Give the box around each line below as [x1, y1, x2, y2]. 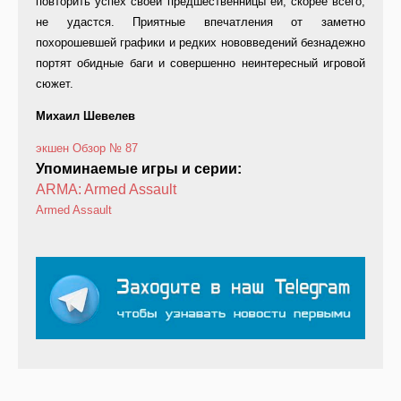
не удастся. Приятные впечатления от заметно [36, 15, 365, 30]
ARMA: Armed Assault [36, 182, 176, 198]
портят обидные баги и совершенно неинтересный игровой [36, 56, 365, 71]
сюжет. [36, 77, 73, 91]
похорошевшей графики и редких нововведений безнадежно [36, 36, 365, 50]
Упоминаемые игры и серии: [36, 161, 245, 177]
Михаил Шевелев [36, 109, 135, 124]
